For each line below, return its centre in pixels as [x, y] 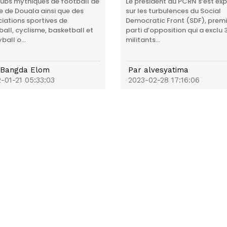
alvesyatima [166, 70]
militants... [143, 40]
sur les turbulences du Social [174, 11]
